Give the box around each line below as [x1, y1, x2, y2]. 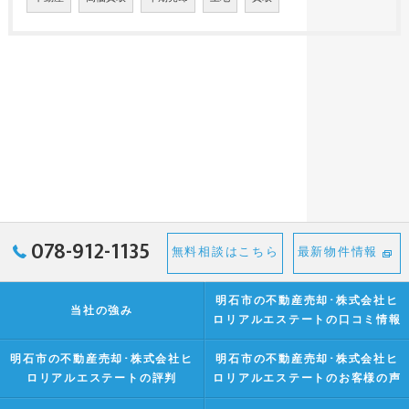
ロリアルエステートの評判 [26, 370, 178, 387]
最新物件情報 [297, 242, 379, 262]
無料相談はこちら [171, 242, 279, 262]
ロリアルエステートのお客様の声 [213, 370, 402, 387]
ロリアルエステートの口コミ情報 [213, 311, 402, 329]
